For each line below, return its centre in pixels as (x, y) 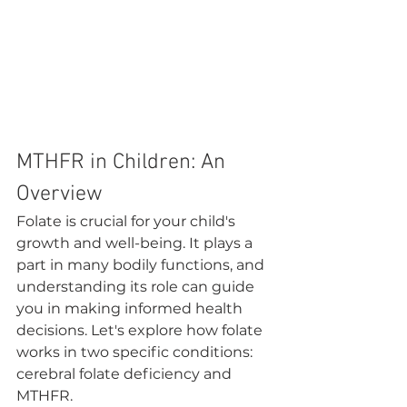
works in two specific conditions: (136, 352)
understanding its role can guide (137, 286)
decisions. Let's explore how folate (141, 330)
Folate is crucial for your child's (128, 221)
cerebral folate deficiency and (126, 373)
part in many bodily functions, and (142, 264)
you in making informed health (131, 308)
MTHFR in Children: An (124, 162)
